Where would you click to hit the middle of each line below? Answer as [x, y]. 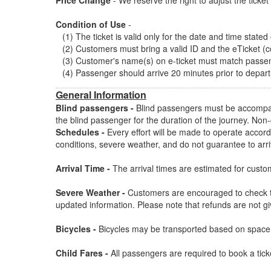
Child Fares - [82, 253]
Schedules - [80, 132]
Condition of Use [91, 24]
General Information [101, 95]
